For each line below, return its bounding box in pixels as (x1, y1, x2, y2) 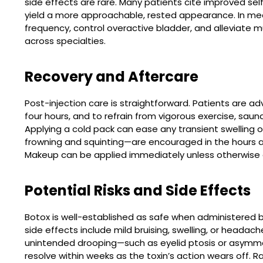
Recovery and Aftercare (25, 67, 198, 86)
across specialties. (25, 35, 106, 47)
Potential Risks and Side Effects (25, 181, 251, 200)
